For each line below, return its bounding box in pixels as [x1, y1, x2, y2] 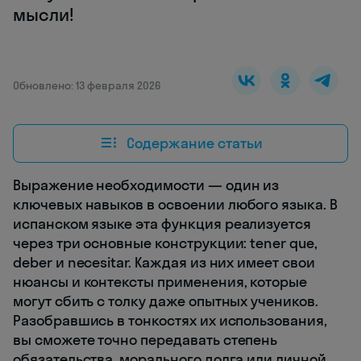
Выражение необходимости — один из [13, 176, 280, 195]
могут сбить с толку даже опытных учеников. [13, 292, 318, 311]
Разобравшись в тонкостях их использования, [13, 311, 327, 330]
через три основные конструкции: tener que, [13, 234, 317, 253]
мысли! [13, 3, 74, 27]
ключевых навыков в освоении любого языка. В [13, 195, 338, 214]
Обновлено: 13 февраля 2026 [13, 78, 161, 93]
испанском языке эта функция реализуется [13, 214, 312, 234]
